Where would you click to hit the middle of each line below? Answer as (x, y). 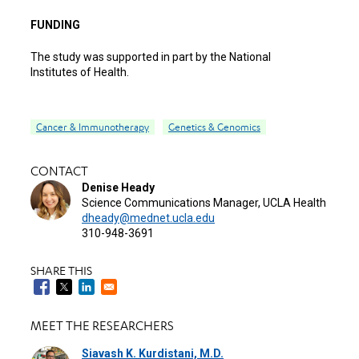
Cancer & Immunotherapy (93, 127)
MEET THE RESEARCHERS (102, 325)
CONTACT (59, 171)
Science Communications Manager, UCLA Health (204, 202)
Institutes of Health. (80, 72)
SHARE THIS (61, 270)
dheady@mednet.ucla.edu (148, 218)
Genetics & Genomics (214, 127)
